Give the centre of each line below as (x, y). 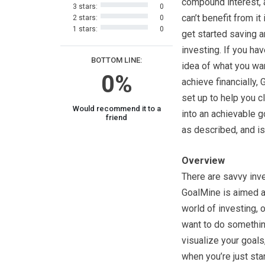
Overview (203, 161)
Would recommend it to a (117, 109)
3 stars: (85, 7)
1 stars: (85, 29)
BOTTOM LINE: (117, 60)
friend (117, 117)
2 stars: (85, 18)
